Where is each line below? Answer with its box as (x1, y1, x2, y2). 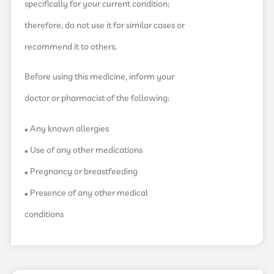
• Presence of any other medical (24, 187, 148, 199)
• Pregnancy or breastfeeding (24, 165, 138, 178)
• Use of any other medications (24, 144, 143, 157)
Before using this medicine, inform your (24, 71, 174, 84)
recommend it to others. (24, 41, 117, 54)
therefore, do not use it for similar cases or (24, 20, 185, 32)
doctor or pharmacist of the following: (24, 92, 170, 105)
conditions (24, 208, 64, 221)
